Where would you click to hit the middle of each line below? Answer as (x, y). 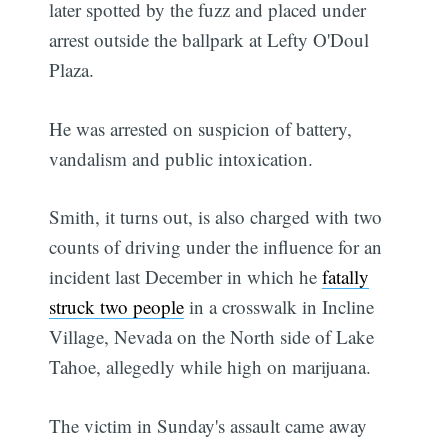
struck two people (117, 307)
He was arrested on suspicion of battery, (201, 128)
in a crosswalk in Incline (279, 307)
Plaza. (72, 70)
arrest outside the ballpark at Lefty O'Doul (209, 40)
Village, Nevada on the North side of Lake (212, 337)
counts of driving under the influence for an (216, 247)
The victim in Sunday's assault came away (208, 425)
